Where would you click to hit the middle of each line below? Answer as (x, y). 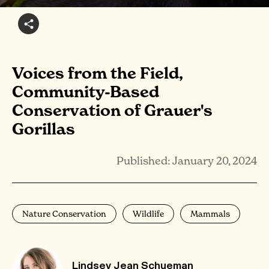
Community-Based (86, 92)
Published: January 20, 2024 (187, 161)
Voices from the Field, (97, 73)
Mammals (210, 213)
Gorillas (44, 129)
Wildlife (148, 213)
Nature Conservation (64, 213)
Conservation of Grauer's (112, 110)
